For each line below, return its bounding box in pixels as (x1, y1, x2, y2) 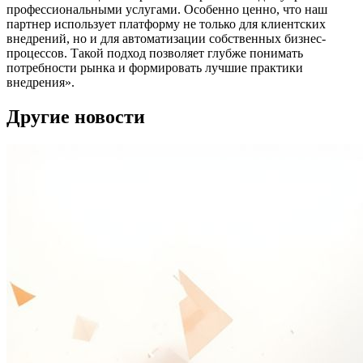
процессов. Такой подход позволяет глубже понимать (6, 45, 303, 60)
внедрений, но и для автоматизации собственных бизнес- (6, 31, 326, 45)
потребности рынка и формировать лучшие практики (6, 60, 303, 75)
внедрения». (6, 75, 75, 89)
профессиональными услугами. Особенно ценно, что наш (6, 2, 327, 16)
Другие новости (6, 105, 145, 127)
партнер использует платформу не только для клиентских (6, 16, 326, 31)
